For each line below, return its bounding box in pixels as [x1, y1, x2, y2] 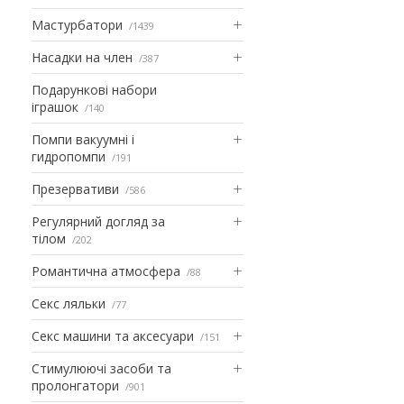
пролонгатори [32, 376, 119, 394]
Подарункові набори [32, 80, 157, 98]
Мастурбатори [32, 15, 123, 33]
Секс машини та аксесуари [32, 326, 194, 344]
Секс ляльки [32, 294, 106, 312]
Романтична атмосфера [32, 262, 180, 280]
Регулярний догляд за [32, 212, 165, 230]
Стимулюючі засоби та [32, 359, 171, 377]
